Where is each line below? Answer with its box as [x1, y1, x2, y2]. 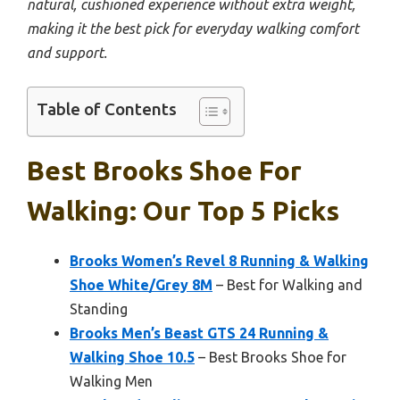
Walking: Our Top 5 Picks [27, 196, 339, 226]
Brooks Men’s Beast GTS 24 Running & [70, 325, 329, 341]
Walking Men [70, 373, 153, 389]
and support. [27, 45, 107, 61]
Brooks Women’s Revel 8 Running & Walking [70, 253, 369, 269]
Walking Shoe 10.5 [70, 349, 195, 365]
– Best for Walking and [212, 277, 362, 293]
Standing [70, 301, 128, 317]
